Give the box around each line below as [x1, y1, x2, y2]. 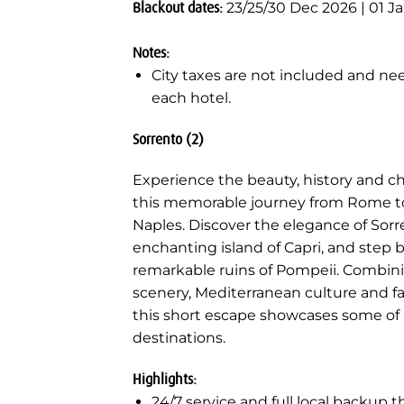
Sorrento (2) [133, 130, 204, 148]
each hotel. [151, 88, 231, 106]
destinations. [133, 329, 225, 347]
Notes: [133, 43, 170, 61]
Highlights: [133, 371, 197, 389]
